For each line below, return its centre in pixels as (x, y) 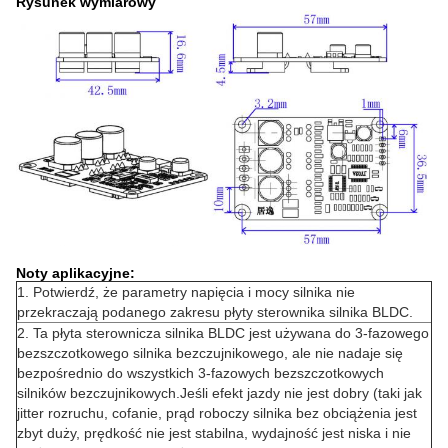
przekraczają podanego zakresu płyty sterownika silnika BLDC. (215, 311)
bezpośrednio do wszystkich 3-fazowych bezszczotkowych (200, 372)
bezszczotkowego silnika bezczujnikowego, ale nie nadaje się (210, 352)
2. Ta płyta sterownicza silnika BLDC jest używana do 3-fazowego (223, 332)
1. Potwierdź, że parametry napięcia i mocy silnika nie (186, 291)
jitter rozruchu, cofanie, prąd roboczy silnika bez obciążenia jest (217, 412)
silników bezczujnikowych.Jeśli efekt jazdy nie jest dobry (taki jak (219, 392)
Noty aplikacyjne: (75, 272)
